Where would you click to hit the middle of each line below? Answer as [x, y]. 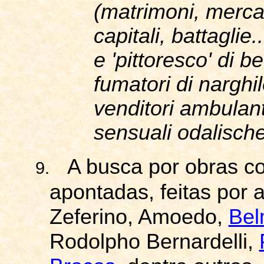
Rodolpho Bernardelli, [154, 242]
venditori [134, 108]
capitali [127, 36]
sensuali [133, 133]
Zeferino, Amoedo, [139, 217]
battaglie [212, 36]
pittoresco [162, 60]
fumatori [132, 84]
